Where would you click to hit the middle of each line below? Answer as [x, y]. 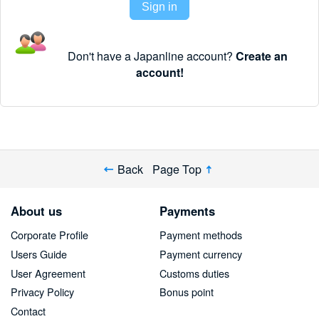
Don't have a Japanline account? [151, 56]
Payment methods [200, 235]
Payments [187, 210]
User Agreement [48, 273]
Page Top [177, 169]
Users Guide [39, 253]
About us [36, 210]
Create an [261, 56]
